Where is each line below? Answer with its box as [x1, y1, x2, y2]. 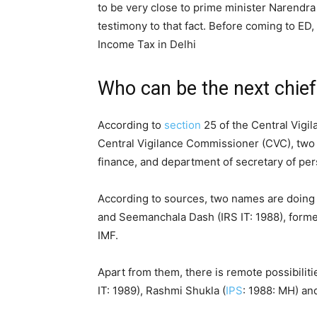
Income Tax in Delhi [98, 38, 196, 52]
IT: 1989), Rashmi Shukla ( [98, 284, 226, 298]
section [164, 118, 201, 132]
